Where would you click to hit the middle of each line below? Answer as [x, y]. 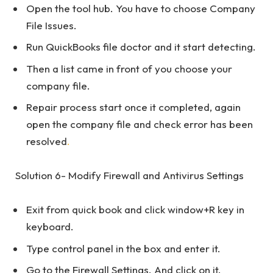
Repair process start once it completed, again [133, 107]
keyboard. [50, 227]
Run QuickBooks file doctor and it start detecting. [141, 47]
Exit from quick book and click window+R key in [135, 210]
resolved [47, 141]
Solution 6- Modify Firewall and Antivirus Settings [129, 175]
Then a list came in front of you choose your [129, 68]
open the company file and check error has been [140, 124]
